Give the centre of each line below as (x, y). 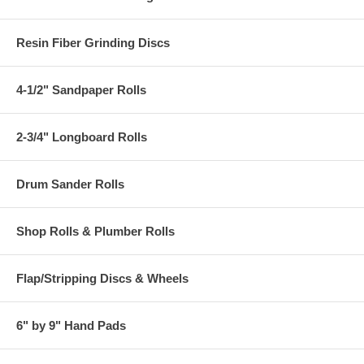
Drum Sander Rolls (70, 184)
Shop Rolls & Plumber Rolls (95, 231)
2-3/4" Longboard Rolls (82, 136)
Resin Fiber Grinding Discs (93, 42)
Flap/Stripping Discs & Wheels (102, 278)
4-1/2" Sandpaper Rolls (81, 89)
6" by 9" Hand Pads (71, 325)
